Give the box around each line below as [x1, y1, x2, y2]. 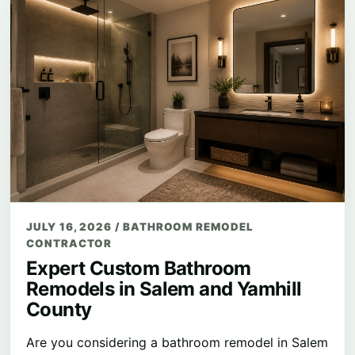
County [26, 298, 92, 322]
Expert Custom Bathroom [26, 257, 251, 281]
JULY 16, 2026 [26, 220, 116, 234]
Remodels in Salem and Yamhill [26, 277, 302, 301]
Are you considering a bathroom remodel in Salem [26, 334, 328, 351]
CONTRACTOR [26, 237, 113, 250]
